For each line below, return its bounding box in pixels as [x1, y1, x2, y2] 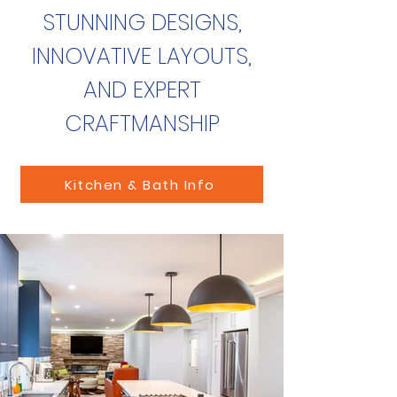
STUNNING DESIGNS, [42, 7, 242, 38]
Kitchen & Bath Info [65, 175, 215, 194]
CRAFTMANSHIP [64, 108, 220, 139]
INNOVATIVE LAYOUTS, [32, 41, 252, 72]
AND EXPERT [82, 74, 201, 105]
